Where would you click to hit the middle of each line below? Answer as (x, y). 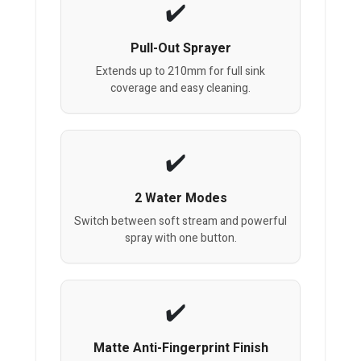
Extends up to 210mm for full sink (180, 72)
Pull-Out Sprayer (180, 49)
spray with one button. (180, 239)
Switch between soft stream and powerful (180, 222)
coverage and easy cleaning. (180, 89)
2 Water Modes (180, 199)
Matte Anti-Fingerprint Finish (180, 349)
